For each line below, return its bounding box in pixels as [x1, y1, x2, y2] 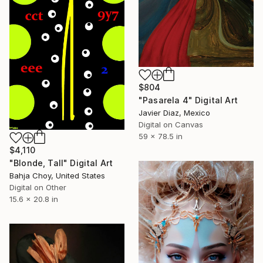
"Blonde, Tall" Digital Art [9, 158, 113, 168]
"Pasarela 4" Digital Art [139, 95, 238, 105]
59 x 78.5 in [139, 131, 183, 141]
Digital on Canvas [139, 119, 203, 129]
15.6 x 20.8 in [9, 194, 58, 204]
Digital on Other [9, 183, 66, 193]
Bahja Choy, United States [9, 171, 105, 181]
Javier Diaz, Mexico [139, 107, 210, 117]
